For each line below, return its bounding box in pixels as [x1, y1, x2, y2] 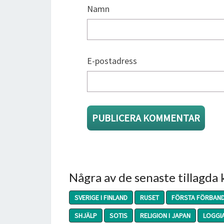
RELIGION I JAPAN [140, 211, 190, 220]
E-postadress [87, 55, 137, 66]
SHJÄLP [74, 211, 97, 220]
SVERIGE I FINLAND [74, 193, 127, 202]
